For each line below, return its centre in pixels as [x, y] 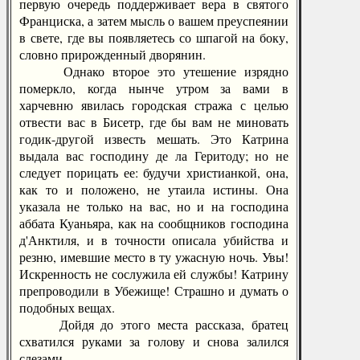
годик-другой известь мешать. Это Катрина [154, 139]
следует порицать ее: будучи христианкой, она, [154, 172]
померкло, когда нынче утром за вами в [154, 88]
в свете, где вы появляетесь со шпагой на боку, [154, 37]
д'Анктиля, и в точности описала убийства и [154, 240]
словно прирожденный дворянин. [112, 54]
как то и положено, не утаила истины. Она [154, 189]
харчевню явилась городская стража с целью [154, 105]
